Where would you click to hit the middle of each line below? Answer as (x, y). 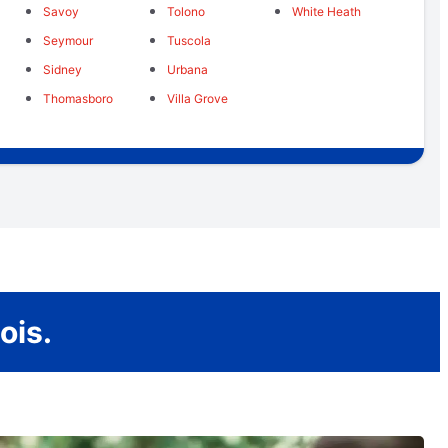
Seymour (67, 41)
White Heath (326, 12)
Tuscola (189, 41)
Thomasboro (77, 99)
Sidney (62, 70)
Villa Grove (198, 99)
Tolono (186, 12)
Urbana (188, 70)
